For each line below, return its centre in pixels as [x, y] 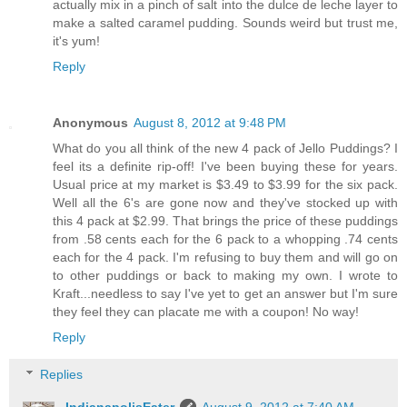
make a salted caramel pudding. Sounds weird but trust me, [225, 22]
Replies [62, 375]
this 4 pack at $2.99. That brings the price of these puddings [225, 220]
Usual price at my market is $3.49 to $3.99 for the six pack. [225, 184]
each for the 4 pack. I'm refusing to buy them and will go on [225, 257]
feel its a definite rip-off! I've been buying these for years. [225, 166]
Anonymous [90, 122]
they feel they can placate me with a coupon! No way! [206, 311]
